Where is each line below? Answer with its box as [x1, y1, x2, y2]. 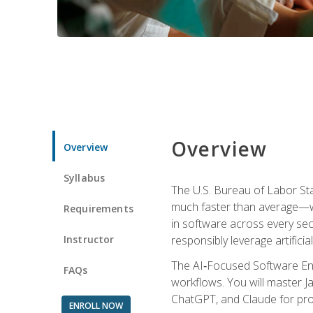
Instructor [64, 232, 115, 246]
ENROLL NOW [68, 299, 123, 312]
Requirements [64, 201, 133, 215]
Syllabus [64, 170, 105, 184]
